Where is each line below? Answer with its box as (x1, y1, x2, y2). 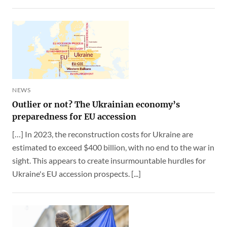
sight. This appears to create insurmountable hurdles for (12, 155, 206, 165)
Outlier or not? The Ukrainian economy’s (12, 99, 180, 109)
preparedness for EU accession (12, 111, 136, 122)
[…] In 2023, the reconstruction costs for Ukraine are (12, 129, 193, 139)
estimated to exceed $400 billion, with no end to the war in (12, 142, 214, 152)
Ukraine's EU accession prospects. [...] (12, 168, 141, 178)
